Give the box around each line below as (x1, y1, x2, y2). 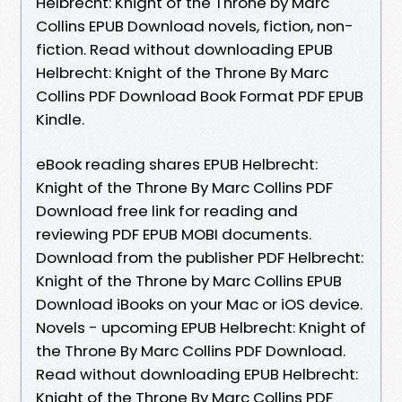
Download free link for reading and (36, 199, 298, 222)
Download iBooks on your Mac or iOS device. (36, 293, 363, 315)
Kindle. (36, 108, 84, 130)
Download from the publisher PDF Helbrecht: (36, 246, 363, 268)
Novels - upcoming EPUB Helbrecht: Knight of (36, 316, 366, 338)
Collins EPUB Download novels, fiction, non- (36, 14, 354, 37)
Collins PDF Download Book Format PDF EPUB (36, 84, 363, 107)
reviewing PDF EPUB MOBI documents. (36, 223, 311, 245)
